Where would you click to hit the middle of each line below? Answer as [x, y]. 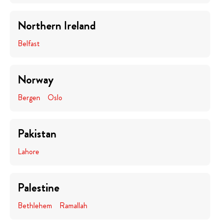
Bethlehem [35, 206]
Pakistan [37, 134]
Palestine [39, 188]
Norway [36, 80]
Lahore [28, 151]
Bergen [29, 97]
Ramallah [73, 206]
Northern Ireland [57, 26]
